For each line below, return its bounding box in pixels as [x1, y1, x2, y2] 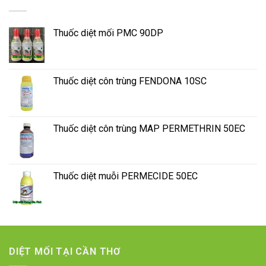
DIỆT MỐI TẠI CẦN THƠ [9, 246, 121, 258]
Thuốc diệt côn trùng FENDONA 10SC [53, 75, 207, 87]
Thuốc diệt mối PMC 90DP [53, 27, 163, 39]
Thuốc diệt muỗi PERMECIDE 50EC [53, 170, 198, 182]
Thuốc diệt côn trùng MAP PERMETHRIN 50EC [53, 123, 245, 135]
